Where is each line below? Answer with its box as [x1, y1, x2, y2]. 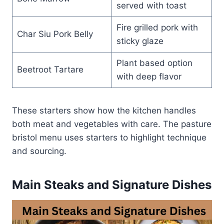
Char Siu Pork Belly [16, 28, 93, 39]
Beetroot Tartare [16, 64, 83, 74]
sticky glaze [116, 35, 163, 46]
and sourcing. [12, 145, 66, 156]
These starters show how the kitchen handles [12, 105, 196, 115]
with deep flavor [116, 71, 181, 81]
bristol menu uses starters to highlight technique [12, 132, 206, 142]
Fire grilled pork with [116, 22, 198, 32]
